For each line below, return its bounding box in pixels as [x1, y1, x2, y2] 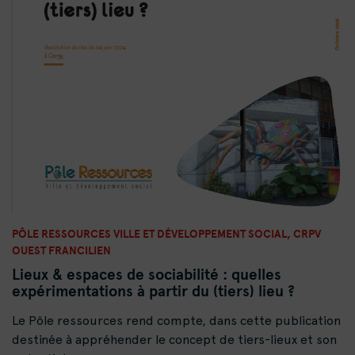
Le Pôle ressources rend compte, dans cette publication [12, 312, 341, 328]
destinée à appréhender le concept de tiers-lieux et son [12, 331, 337, 347]
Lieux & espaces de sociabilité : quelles [12, 262, 281, 285]
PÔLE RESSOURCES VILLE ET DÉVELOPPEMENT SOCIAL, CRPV [12, 224, 321, 242]
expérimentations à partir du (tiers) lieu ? [12, 279, 295, 302]
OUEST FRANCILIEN [12, 241, 111, 258]
